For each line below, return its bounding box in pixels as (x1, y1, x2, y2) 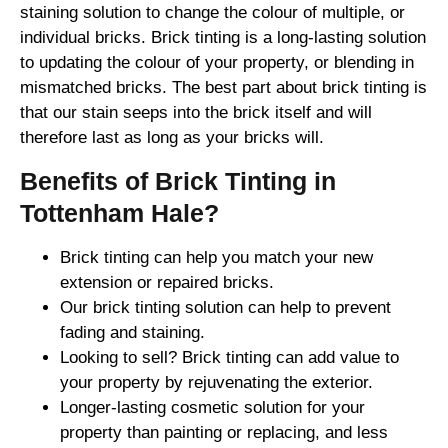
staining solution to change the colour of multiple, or (20, 3, 405, 23)
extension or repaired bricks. (60, 272, 274, 292)
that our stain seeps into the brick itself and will (20, 103, 372, 123)
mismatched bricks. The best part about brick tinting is (20, 78, 427, 98)
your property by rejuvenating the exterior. (60, 372, 373, 392)
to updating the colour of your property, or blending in (20, 53, 414, 73)
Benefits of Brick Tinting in (20, 166, 336, 195)
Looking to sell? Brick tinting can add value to (60, 347, 399, 367)
